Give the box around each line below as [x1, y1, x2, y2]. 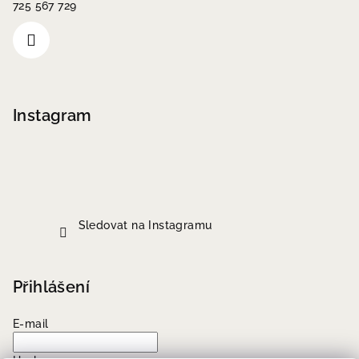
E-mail [13, 317, 49, 330]
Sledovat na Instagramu [78, 219, 212, 232]
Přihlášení [13, 277, 90, 296]
